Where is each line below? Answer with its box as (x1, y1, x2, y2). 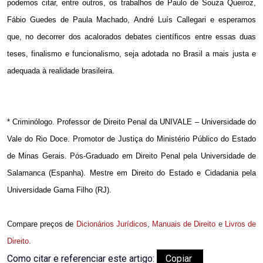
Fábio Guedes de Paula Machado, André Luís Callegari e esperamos (7, 15, 256, 25)
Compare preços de (7, 220, 74, 229)
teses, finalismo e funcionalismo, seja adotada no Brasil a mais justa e (7, 49, 256, 59)
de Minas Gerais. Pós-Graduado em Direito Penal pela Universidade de (7, 151, 256, 161)
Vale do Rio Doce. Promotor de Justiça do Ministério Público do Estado (7, 134, 256, 144)
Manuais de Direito (152, 220, 216, 229)
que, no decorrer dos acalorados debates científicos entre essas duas (7, 32, 256, 42)
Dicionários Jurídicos (76, 220, 147, 229)
